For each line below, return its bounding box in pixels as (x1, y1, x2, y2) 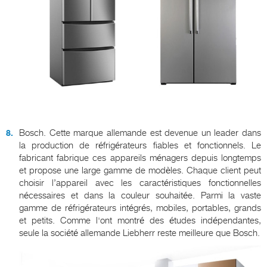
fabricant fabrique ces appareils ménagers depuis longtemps (19, 152, 261, 163)
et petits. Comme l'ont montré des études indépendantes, (19, 215, 261, 226)
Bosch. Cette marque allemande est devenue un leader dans (19, 127, 261, 138)
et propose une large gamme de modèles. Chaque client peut (19, 164, 261, 176)
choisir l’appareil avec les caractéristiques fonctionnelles (19, 177, 261, 188)
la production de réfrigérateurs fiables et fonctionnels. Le (19, 139, 261, 151)
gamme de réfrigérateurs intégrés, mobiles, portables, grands (19, 202, 261, 213)
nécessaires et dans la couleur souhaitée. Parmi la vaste (19, 190, 261, 201)
